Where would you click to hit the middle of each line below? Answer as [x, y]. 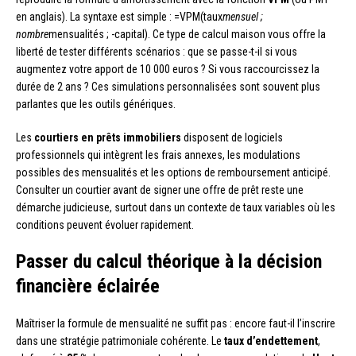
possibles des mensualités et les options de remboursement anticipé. [173, 172]
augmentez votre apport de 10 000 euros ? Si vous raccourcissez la [168, 69]
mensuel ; [243, 16]
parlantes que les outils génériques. [96, 104]
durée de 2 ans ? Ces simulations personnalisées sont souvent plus [168, 86]
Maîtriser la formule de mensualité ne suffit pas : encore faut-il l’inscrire [176, 323]
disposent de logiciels [232, 137]
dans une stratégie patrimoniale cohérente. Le [120, 341]
